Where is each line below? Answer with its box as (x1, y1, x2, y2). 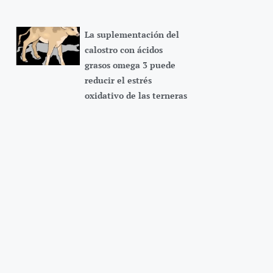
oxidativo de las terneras (84, 90, 187, 102)
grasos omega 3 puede (84, 59, 175, 71)
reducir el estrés (84, 74, 152, 87)
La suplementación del (84, 29, 179, 41)
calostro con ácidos (84, 44, 163, 56)
